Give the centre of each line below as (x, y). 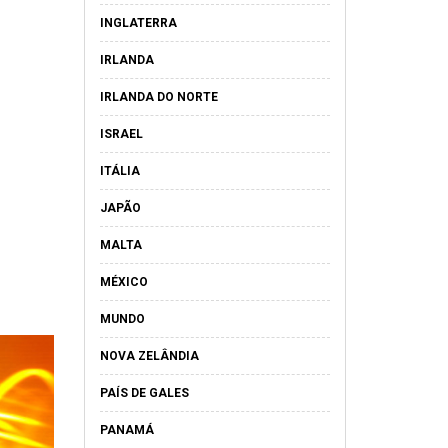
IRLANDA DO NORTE (158, 97)
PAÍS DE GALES (144, 393)
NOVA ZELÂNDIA (149, 356)
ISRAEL (121, 134)
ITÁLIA (119, 171)
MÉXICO (123, 282)
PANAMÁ (126, 430)
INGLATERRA (138, 23)
